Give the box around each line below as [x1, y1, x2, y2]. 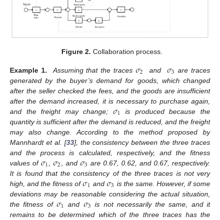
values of [10, 159, 41, 167]
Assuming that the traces [53, 66, 136, 74]
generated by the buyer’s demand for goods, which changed [10, 76, 210, 84]
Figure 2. [61, 47, 91, 55]
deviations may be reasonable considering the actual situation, [10, 190, 210, 198]
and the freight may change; [10, 107, 113, 115]
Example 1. [10, 66, 47, 74]
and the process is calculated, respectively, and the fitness [10, 148, 210, 157]
